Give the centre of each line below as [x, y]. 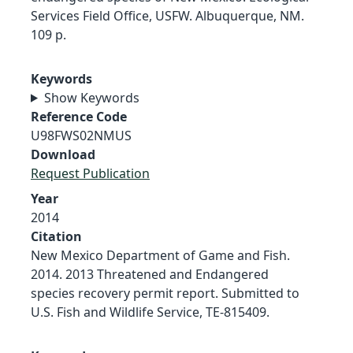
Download [63, 154]
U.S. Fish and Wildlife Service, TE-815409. [150, 312]
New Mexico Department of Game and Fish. [160, 255]
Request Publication [90, 173]
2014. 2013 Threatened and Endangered [150, 274]
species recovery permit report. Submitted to [165, 293]
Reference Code [79, 116]
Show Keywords [91, 97]
